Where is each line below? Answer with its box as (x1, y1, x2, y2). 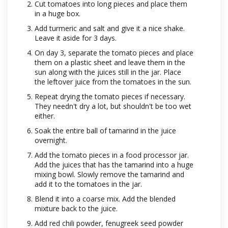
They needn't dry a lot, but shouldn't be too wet (35, 101, 191, 111)
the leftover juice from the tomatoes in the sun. (35, 77, 191, 87)
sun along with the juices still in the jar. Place (35, 67, 181, 77)
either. (35, 111, 55, 121)
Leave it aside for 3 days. (35, 33, 117, 43)
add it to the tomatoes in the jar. (35, 179, 142, 189)
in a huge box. (35, 9, 80, 19)
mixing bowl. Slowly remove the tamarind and (35, 169, 184, 180)
